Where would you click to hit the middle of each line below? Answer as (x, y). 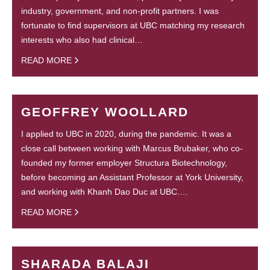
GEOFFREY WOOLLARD (105, 112)
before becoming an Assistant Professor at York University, (132, 177)
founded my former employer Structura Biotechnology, (124, 163)
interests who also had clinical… (82, 39)
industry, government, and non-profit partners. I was (120, 11)
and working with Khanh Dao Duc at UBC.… (105, 192)
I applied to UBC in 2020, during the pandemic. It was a (126, 134)
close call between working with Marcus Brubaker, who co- (132, 149)
